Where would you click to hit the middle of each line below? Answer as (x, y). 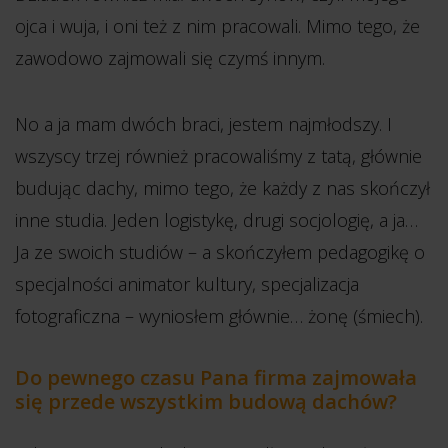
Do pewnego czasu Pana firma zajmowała (216, 377)
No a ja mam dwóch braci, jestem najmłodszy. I (203, 124)
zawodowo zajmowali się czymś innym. (170, 58)
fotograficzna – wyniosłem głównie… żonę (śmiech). (219, 316)
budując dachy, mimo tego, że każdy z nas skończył (222, 188)
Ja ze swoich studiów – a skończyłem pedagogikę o (220, 252)
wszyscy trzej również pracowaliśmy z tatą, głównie (218, 156)
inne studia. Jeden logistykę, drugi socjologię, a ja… (216, 220)
